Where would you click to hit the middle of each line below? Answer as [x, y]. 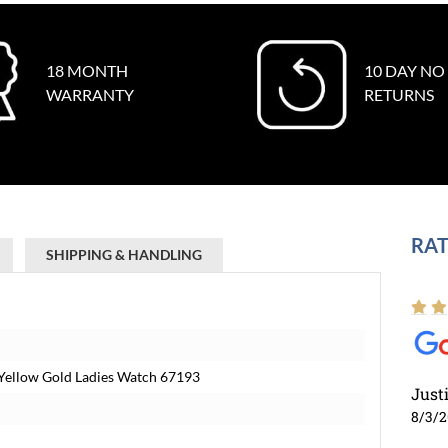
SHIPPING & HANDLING [124, 254]
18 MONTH [86, 70]
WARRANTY [89, 94]
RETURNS [399, 94]
